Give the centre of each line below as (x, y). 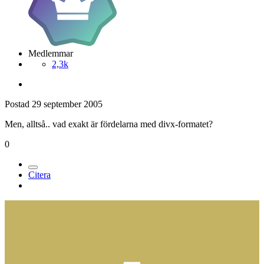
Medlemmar (51, 53)
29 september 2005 (67, 104)
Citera (39, 174)
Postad (18, 104)
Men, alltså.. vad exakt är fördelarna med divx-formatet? (109, 124)
